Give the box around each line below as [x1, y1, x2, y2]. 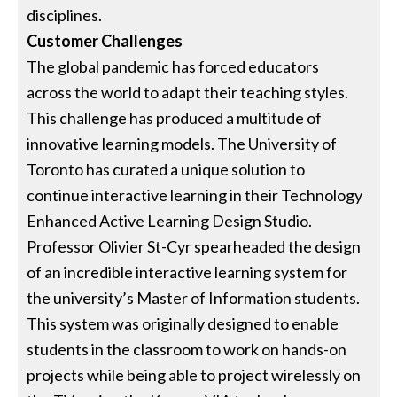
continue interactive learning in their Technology [27, 184, 363, 205]
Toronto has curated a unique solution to [27, 159, 306, 179]
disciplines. [27, 4, 103, 25]
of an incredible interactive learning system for [27, 261, 348, 282]
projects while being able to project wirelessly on [27, 364, 362, 385]
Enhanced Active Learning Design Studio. [27, 210, 313, 230]
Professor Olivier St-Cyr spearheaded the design [27, 236, 362, 256]
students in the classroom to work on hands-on [27, 339, 347, 359]
